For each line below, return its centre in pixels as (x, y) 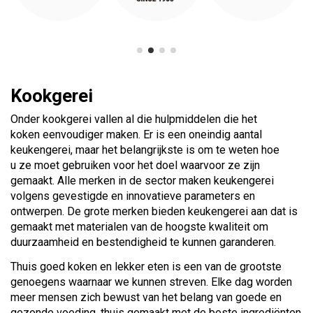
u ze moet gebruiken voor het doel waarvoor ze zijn (135, 165)
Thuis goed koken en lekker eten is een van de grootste (146, 266)
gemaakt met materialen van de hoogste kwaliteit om (139, 226)
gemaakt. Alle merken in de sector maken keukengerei (142, 180)
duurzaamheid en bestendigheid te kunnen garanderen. (143, 242)
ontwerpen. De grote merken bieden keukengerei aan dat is (154, 211)
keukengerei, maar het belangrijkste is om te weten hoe (145, 150)
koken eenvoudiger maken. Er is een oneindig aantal (136, 134)
